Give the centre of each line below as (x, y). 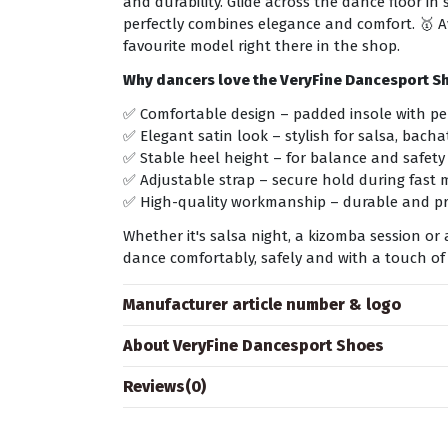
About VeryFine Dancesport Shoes (254, 345)
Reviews (154, 386)
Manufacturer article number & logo (262, 304)
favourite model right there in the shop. (262, 45)
